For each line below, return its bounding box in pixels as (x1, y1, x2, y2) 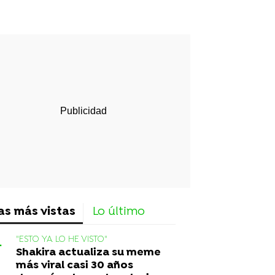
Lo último (93, 204, 145, 219)
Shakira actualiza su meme (16, 246, 161, 259)
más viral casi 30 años (16, 258, 133, 272)
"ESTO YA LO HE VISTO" (16, 234, 107, 245)
